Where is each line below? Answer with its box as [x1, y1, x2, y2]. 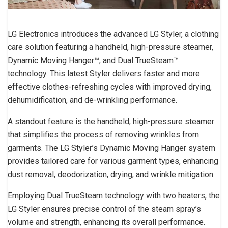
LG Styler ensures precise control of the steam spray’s [8, 204, 201, 214]
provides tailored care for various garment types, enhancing [8, 156, 218, 166]
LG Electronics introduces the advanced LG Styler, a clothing [8, 28, 219, 39]
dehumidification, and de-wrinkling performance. [8, 95, 177, 105]
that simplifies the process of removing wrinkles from [8, 129, 199, 139]
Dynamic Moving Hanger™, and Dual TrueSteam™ [8, 55, 179, 65]
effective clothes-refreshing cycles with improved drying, [8, 81, 212, 92]
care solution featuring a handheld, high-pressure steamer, [8, 42, 213, 52]
